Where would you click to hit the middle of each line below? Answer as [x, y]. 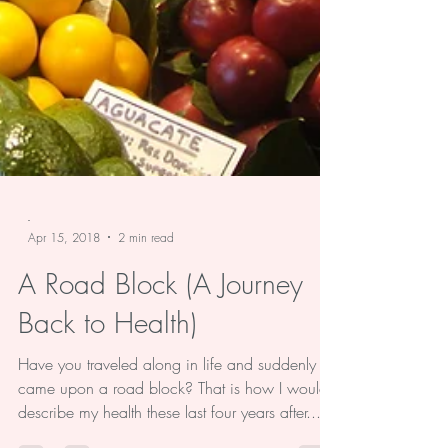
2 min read [146, 317]
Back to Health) [107, 402]
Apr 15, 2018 [64, 317]
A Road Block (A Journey [160, 363]
